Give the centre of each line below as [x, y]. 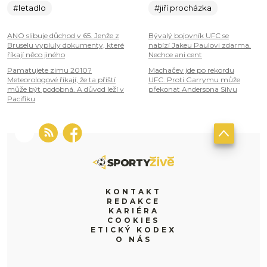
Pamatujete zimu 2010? [49, 70]
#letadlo [30, 8]
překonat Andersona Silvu [193, 89]
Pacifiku [21, 99]
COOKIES [133, 221]
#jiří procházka [183, 8]
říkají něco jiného [36, 55]
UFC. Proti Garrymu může [194, 80]
